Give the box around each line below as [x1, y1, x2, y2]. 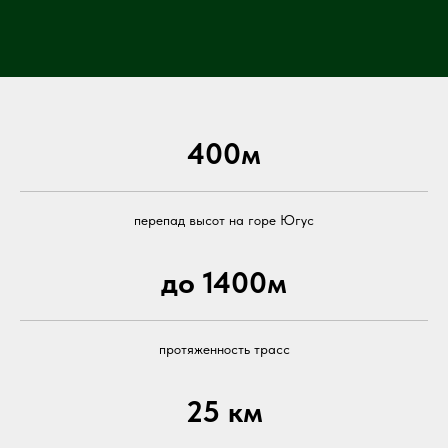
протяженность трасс [158, 340, 290, 357]
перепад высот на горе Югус [134, 211, 314, 228]
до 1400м [161, 263, 287, 300]
